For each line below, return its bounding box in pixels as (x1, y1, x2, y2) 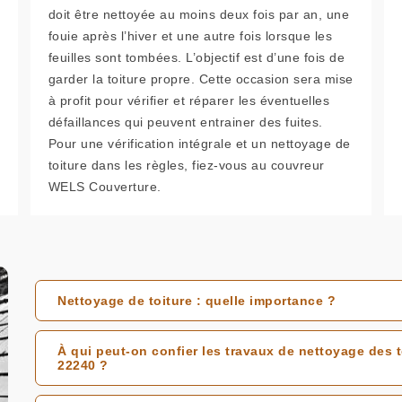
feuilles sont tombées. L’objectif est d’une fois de (48, 50, 345, 65)
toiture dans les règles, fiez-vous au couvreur (48, 158, 325, 172)
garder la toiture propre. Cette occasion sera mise (48, 72, 354, 86)
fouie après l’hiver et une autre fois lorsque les (48, 29, 333, 43)
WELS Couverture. (48, 179, 162, 194)
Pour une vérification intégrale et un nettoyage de (48, 136, 351, 151)
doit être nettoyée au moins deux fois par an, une (48, 7, 350, 22)
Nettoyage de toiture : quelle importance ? (57, 293, 336, 308)
